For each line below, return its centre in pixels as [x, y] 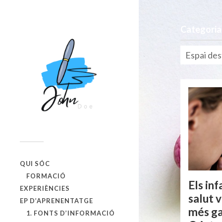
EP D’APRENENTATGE [56, 201]
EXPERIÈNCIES [45, 188]
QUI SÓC [35, 164]
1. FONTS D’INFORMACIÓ [70, 213]
